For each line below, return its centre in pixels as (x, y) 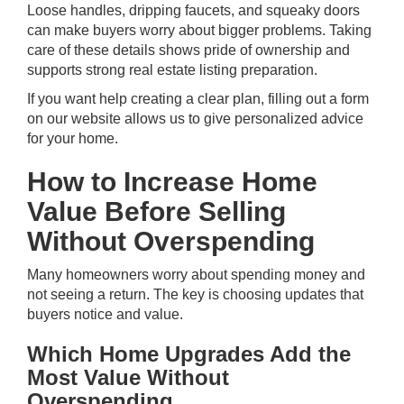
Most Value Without (128, 377)
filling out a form (318, 99)
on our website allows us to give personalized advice (195, 119)
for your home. (73, 138)
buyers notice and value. (105, 314)
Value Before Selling (156, 211)
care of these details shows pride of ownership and (188, 50)
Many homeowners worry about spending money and (196, 275)
